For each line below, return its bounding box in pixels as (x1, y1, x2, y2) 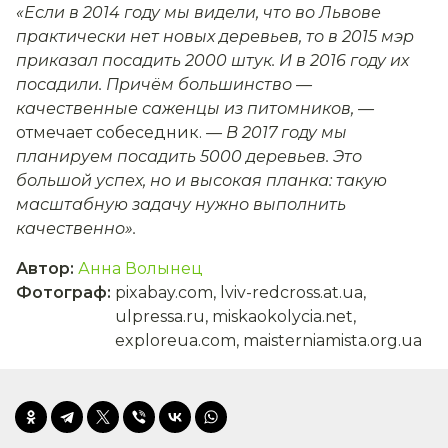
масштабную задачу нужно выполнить (16, 195, 346, 215)
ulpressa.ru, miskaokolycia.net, (115, 307, 356, 327)
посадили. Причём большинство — (16, 75, 312, 95)
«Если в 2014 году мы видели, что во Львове (16, 3, 381, 23)
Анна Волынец (78, 259, 203, 279)
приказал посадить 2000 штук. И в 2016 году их (16, 51, 409, 71)
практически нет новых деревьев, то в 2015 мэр (16, 27, 414, 47)
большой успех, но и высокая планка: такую (16, 171, 387, 191)
